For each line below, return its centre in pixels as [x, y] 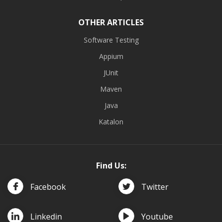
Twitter [155, 187]
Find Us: [111, 165]
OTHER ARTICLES [111, 22]
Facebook [48, 187]
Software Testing [111, 40]
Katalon [111, 121]
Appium [111, 56]
